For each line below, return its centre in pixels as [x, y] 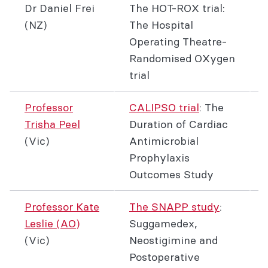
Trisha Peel [52, 124]
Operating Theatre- [178, 42]
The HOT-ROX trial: [177, 8]
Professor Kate [62, 207]
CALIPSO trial [164, 107]
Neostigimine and [173, 240]
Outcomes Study [171, 174]
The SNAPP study [174, 207]
